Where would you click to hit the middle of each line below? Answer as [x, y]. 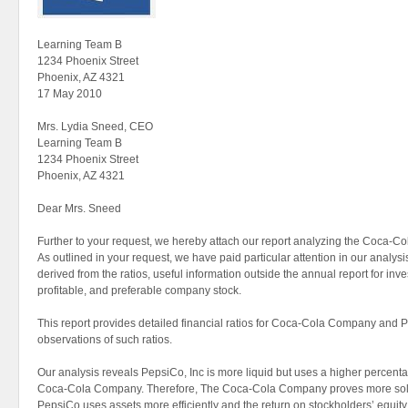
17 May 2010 [70, 94]
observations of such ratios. [105, 340]
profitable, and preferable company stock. [139, 291]
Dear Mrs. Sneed [79, 209]
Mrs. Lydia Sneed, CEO [95, 127]
